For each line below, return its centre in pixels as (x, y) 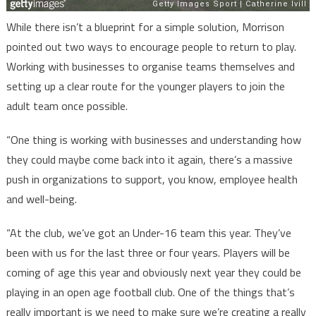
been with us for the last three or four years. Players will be (148, 253)
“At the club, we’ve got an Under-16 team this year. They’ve (148, 233)
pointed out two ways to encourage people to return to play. (151, 47)
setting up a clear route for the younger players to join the (145, 86)
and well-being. (43, 199)
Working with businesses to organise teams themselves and (150, 67)
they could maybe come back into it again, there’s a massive (149, 160)
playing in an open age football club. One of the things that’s (150, 292)
